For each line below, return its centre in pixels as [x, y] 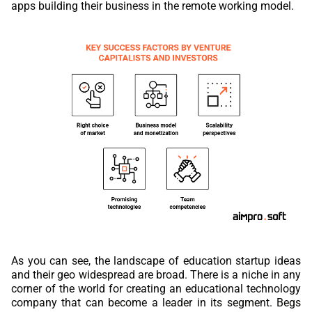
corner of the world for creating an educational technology [156, 288]
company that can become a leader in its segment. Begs [156, 302]
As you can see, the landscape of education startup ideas [156, 260]
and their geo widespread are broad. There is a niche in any [156, 274]
